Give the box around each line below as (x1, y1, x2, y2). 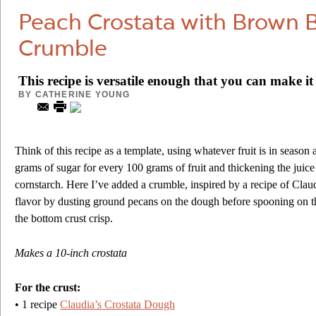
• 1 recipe (15, 298, 60, 310)
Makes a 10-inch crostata (15, 247, 127, 259)
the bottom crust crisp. (15, 212, 113, 224)
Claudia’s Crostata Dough (60, 298, 175, 310)
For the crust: (15, 281, 80, 293)
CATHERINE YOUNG (35, 90, 130, 99)
